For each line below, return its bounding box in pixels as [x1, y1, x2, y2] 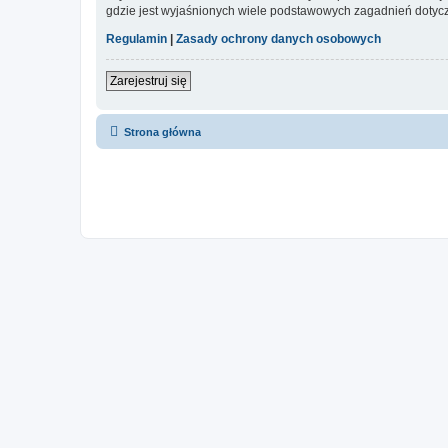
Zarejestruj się [110, 74, 187, 89]
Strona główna [124, 126, 201, 139]
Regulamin [106, 32, 167, 47]
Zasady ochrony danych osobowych [176, 32, 381, 47]
